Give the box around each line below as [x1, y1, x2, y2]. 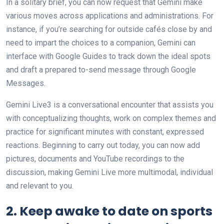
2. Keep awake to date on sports [6, 202, 212, 220]
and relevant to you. [6, 181, 73, 191]
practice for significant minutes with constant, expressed [6, 127, 204, 137]
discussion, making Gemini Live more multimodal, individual [6, 167, 213, 177]
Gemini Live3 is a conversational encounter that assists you [6, 100, 213, 110]
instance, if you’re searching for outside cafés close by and [6, 24, 212, 34]
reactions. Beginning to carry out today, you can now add [6, 140, 200, 150]
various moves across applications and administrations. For [6, 11, 213, 21]
